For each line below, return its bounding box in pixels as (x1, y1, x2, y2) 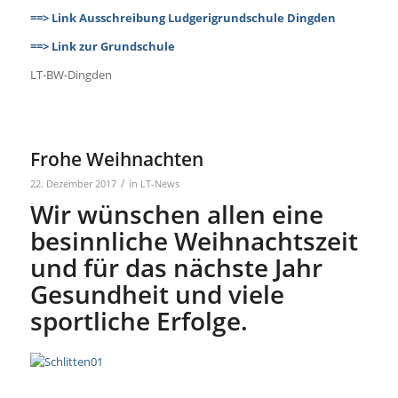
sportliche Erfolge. (29, 304, 248, 338)
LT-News (139, 178, 179, 191)
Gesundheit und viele (29, 277, 284, 312)
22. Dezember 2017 (29, 178, 116, 191)
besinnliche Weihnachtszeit (29, 224, 358, 259)
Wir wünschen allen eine (29, 197, 323, 232)
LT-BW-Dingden (29, 67, 112, 84)
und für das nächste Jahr (29, 251, 322, 285)
